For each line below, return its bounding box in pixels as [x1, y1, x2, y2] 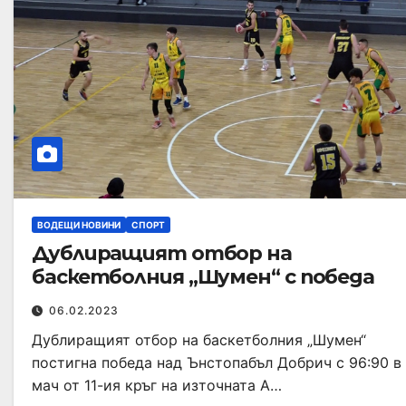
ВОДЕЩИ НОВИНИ [37, 218, 121, 230]
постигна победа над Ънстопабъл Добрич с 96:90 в [32, 353, 401, 372]
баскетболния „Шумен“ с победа [32, 264, 375, 289]
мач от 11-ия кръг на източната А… [32, 375, 282, 394]
